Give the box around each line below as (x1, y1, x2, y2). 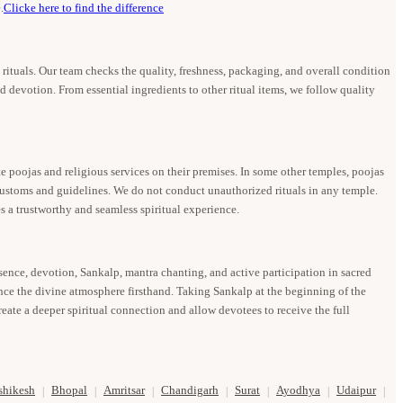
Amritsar (103, 384, 145, 398)
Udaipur (336, 384, 376, 398)
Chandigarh (161, 384, 219, 398)
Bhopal (51, 384, 87, 398)
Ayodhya (276, 384, 320, 398)
